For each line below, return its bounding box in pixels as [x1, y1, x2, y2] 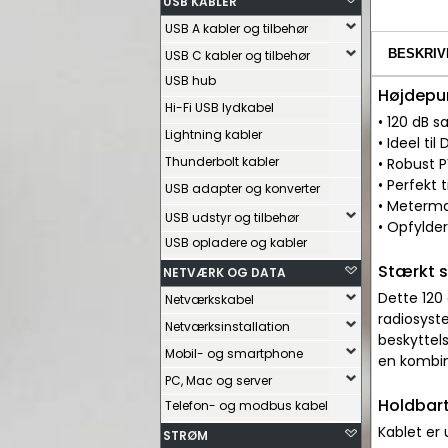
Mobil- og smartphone [165, 345, 303, 362]
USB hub [165, 72, 216, 89]
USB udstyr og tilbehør [165, 209, 299, 226]
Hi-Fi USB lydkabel [165, 99, 274, 116]
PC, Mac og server [165, 372, 272, 389]
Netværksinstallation [165, 318, 290, 335]
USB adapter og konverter [165, 180, 320, 197]
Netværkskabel [165, 291, 254, 308]
